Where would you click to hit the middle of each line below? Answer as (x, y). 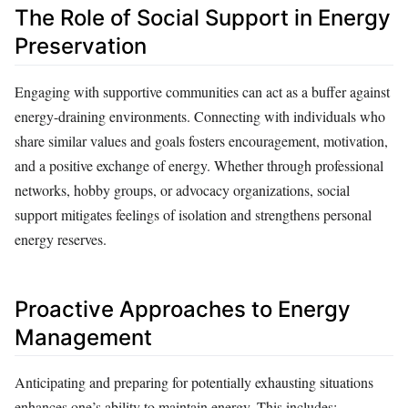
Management (83, 337)
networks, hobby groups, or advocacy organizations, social (182, 189)
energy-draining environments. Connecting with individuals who (200, 116)
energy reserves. (61, 239)
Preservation (81, 46)
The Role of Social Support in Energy (203, 18)
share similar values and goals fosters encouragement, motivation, (201, 140)
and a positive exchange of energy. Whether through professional (199, 165)
